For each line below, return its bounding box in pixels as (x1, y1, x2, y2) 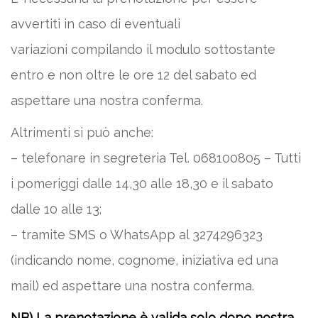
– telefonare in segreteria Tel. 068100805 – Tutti (11, 150, 301, 165)
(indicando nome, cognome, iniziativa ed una (11, 253, 278, 268)
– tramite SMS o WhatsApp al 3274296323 (11, 227, 263, 242)
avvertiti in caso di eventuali (11, 16, 180, 31)
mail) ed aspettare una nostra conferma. (11, 278, 254, 293)
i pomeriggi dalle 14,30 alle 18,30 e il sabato (11, 176, 273, 191)
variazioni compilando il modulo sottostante (11, 42, 275, 57)
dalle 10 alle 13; (11, 202, 102, 216)
